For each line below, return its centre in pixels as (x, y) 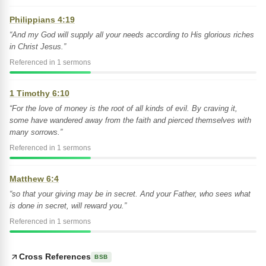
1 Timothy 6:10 (39, 93)
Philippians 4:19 (42, 20)
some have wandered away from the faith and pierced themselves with (130, 120)
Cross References (55, 256)
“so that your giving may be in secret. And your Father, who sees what (130, 194)
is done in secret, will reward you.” (68, 206)
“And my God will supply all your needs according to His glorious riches (132, 35)
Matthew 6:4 (34, 179)
